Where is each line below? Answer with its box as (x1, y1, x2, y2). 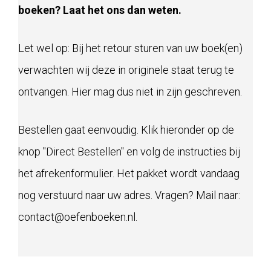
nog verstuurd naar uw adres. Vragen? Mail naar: (18, 189, 240, 202)
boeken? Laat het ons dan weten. (18, 4, 184, 17)
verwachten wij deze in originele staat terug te (18, 64, 234, 77)
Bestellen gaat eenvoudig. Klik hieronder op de (18, 123, 234, 137)
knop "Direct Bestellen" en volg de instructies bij (18, 145, 240, 158)
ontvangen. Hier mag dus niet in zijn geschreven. (18, 85, 242, 99)
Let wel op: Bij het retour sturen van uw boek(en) (18, 42, 243, 55)
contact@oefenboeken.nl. (18, 211, 137, 224)
